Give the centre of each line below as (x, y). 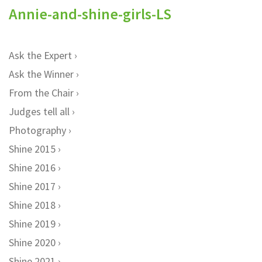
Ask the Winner (41, 74)
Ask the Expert (40, 55)
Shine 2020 (32, 242)
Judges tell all (39, 111)
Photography (37, 130)
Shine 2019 (32, 224)
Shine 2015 (32, 149)
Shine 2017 (32, 186)
